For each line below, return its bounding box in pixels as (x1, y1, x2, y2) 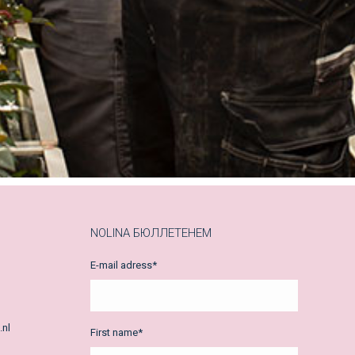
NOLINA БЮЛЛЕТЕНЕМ (90, 226, 212, 241)
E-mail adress (90, 259, 152, 272)
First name (90, 326, 138, 339)
